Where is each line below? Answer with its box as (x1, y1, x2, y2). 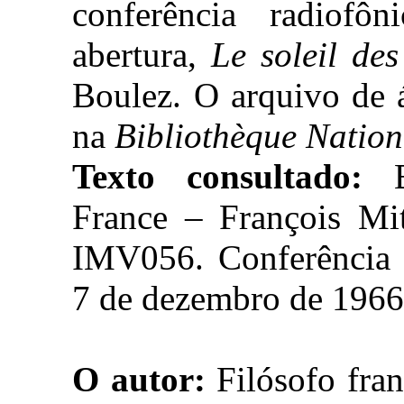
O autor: (72, 360, 206, 399)
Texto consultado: (72, 157, 363, 196)
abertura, (72, 35, 212, 74)
